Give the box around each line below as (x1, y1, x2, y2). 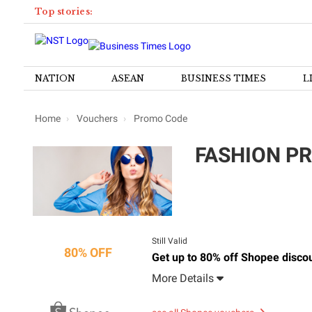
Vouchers (76, 113, 118, 124)
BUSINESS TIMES (181, 73, 267, 84)
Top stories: (34, 6, 93, 17)
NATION (34, 73, 75, 84)
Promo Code (131, 113, 187, 124)
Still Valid (151, 236, 187, 246)
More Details (151, 272, 217, 285)
